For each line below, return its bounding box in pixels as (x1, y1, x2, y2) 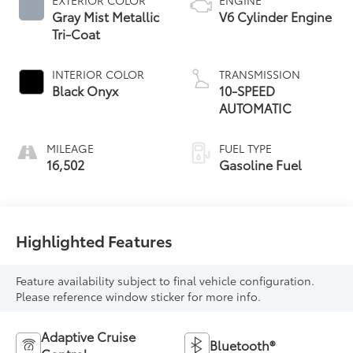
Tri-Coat (52, 24, 101, 43)
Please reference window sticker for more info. (16, 288, 262, 304)
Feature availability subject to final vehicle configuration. (16, 272, 315, 288)
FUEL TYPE (219, 139, 272, 156)
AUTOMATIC (219, 98, 292, 117)
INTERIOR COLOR (52, 65, 145, 82)
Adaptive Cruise (41, 326, 136, 345)
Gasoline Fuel (219, 154, 302, 173)
